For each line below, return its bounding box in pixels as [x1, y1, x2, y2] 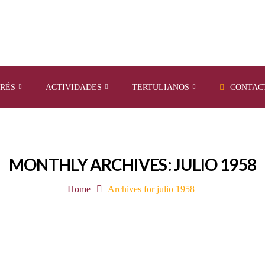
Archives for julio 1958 [108, 184, 195, 194]
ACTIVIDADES [46, 83, 102, 92]
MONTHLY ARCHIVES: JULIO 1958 [8, 154, 257, 174]
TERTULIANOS [132, 83, 189, 92]
